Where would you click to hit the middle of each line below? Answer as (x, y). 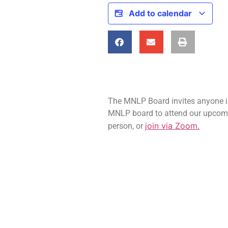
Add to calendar (162, 13)
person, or (127, 126)
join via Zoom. (173, 125)
